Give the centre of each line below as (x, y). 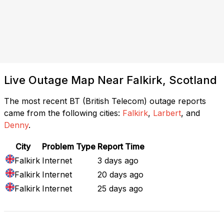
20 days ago (120, 174)
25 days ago (120, 188)
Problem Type (69, 146)
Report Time (121, 146)
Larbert (167, 113)
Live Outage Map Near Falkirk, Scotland (110, 80)
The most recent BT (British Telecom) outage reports (105, 101)
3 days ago (118, 160)
